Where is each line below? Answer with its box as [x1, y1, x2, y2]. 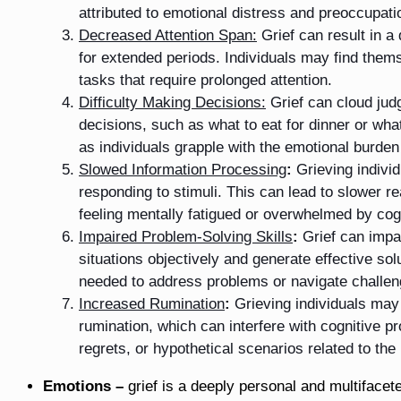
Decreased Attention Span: [79, 26, 257, 44]
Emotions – [43, 377, 128, 395]
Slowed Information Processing [79, 160, 286, 178]
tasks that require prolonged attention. [79, 71, 332, 89]
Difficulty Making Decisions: [79, 93, 266, 111]
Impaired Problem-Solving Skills [79, 227, 293, 245]
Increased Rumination [79, 294, 225, 312]
